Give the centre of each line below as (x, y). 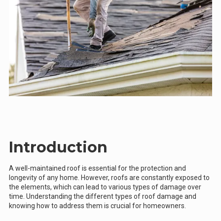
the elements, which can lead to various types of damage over (105, 187)
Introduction (58, 147)
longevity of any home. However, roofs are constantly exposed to (109, 177)
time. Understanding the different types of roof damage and (103, 196)
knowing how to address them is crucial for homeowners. (97, 205)
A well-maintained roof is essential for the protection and (97, 168)
